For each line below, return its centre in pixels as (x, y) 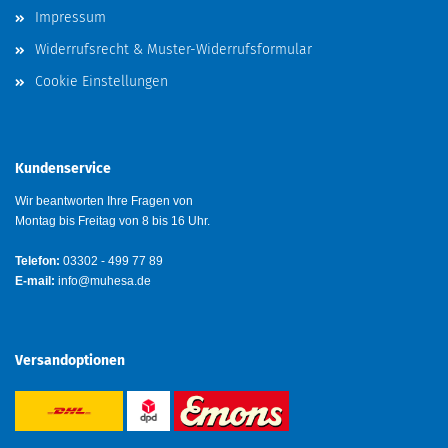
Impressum (70, 17)
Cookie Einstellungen (101, 81)
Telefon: (37, 261)
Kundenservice (63, 168)
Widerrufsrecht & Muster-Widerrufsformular (173, 49)
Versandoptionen (70, 360)
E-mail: (35, 281)
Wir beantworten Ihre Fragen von (104, 201)
